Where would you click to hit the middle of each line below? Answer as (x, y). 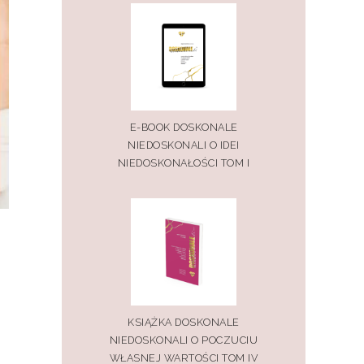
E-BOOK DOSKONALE (184, 127)
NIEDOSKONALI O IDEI (184, 145)
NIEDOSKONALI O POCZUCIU (184, 340)
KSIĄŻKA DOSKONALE (184, 322)
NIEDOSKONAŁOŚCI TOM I (184, 162)
